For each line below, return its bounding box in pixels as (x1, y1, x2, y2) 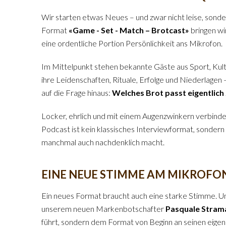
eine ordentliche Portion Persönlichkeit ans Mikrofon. (41, 38, 222, 48)
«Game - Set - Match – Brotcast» (69, 25, 189, 35)
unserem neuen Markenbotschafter (41, 204, 165, 213)
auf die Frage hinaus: (41, 88, 112, 97)
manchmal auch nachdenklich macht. (41, 137, 164, 147)
